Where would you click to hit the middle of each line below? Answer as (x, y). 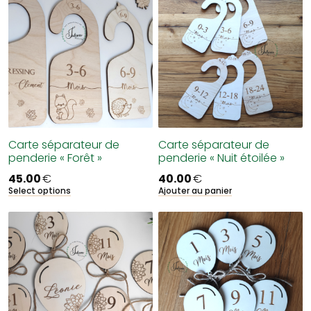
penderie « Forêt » (55, 158)
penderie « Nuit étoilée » (221, 158)
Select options (40, 191)
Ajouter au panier (195, 191)
